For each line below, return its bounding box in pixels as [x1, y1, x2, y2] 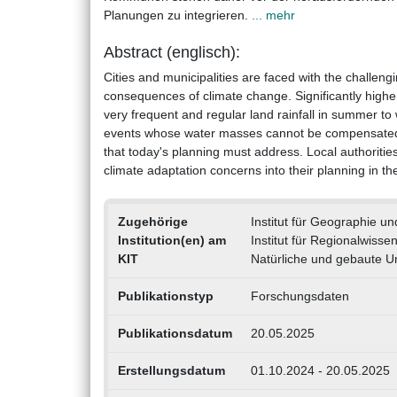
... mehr [252, 8, 295, 23]
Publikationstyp [117, 289, 214, 304]
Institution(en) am [117, 233, 226, 248]
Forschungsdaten [250, 289, 349, 304]
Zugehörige [117, 214, 188, 230]
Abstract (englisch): [104, 43, 240, 62]
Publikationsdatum [117, 326, 232, 341]
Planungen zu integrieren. [104, 8, 252, 23]
